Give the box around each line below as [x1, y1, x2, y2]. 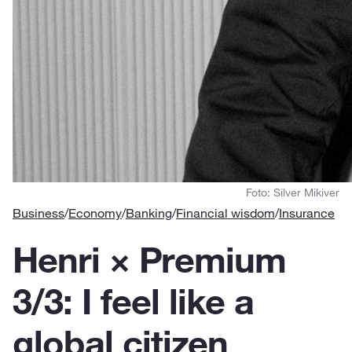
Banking [126, 205, 172, 221]
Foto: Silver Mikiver [246, 185, 339, 200]
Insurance [279, 205, 335, 221]
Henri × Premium [13, 237, 286, 281]
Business [13, 205, 64, 221]
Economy [68, 205, 122, 221]
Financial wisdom [176, 205, 275, 221]
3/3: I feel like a [13, 279, 254, 323]
